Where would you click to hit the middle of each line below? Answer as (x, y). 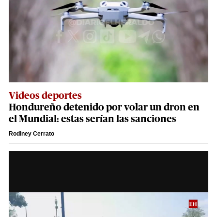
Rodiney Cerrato (31, 133)
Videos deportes (45, 96)
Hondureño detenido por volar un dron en (104, 107)
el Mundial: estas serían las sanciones (93, 119)
